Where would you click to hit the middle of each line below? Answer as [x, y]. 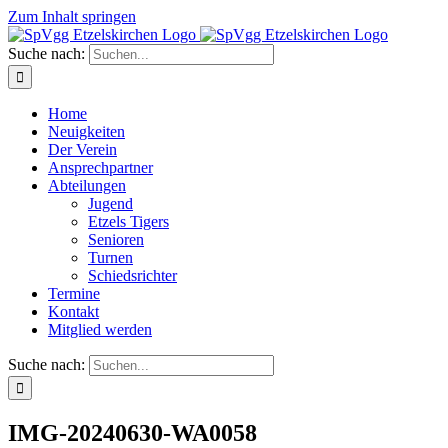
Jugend [110, 203]
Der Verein [82, 149]
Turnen [110, 257]
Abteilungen [87, 185]
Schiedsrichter [132, 275]
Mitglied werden [100, 329]
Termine [74, 293]
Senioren [116, 239]
